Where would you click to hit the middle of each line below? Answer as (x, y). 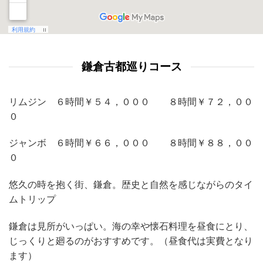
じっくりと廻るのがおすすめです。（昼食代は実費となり (131, 241)
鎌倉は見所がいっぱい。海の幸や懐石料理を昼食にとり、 (131, 226)
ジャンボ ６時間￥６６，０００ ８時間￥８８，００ (131, 143)
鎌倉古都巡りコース (131, 66)
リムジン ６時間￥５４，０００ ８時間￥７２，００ (131, 102)
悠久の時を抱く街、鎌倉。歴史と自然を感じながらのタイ (131, 185)
